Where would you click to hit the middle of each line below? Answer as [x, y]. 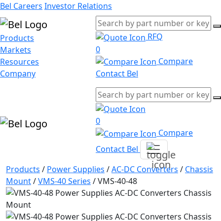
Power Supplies [76, 169]
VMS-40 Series [64, 181]
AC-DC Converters [145, 169]
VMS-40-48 [117, 181]
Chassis [199, 169]
